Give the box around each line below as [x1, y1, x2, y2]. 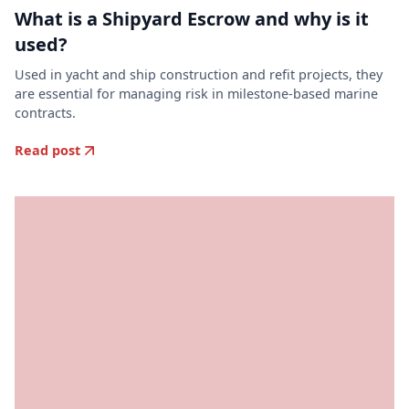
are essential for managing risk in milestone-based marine [15, 85, 378, 103]
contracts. [15, 104, 76, 122]
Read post [15, 142, 80, 160]
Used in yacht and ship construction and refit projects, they [15, 66, 383, 84]
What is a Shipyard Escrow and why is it [15, 6, 369, 32]
